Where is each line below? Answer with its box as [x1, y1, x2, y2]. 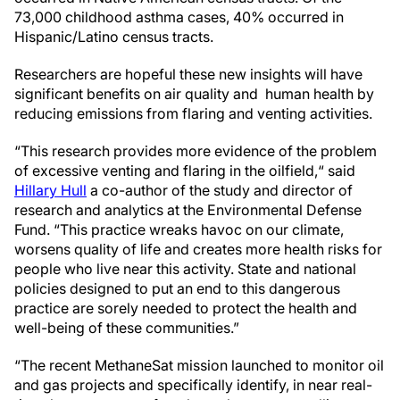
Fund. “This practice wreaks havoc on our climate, [14, 221, 344, 238]
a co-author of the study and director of [87, 181, 353, 199]
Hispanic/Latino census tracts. [14, 28, 213, 46]
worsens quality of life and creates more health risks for [14, 240, 382, 258]
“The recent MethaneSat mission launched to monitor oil [14, 356, 384, 374]
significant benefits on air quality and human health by [14, 85, 374, 103]
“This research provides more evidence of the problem [14, 142, 377, 160]
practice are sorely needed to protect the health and [14, 299, 357, 317]
